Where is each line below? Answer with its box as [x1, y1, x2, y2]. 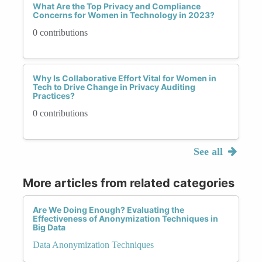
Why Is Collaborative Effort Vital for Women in [33, 73, 216, 83]
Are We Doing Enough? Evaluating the [33, 204, 184, 215]
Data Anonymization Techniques [33, 239, 154, 250]
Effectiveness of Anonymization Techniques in [33, 213, 218, 223]
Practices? [33, 90, 75, 101]
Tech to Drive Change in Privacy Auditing [33, 81, 195, 92]
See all [193, 145, 226, 157]
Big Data [33, 222, 65, 232]
